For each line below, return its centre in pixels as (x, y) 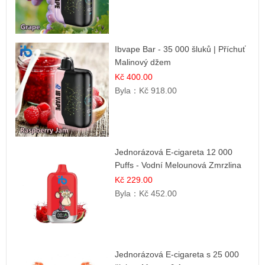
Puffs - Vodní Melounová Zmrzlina (178, 165)
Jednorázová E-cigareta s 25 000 (177, 254)
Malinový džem (143, 62)
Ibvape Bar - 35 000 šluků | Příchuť (180, 49)
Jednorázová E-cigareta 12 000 (174, 152)
